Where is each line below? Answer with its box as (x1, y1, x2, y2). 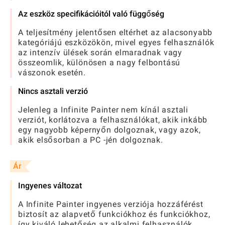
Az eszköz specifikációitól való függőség (18, 9, 164, 19)
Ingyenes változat (18, 181, 82, 191)
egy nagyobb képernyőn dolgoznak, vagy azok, (18, 125, 201, 135)
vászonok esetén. (18, 68, 86, 78)
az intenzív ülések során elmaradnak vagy (18, 48, 182, 58)
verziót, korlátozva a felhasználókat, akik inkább (18, 115, 208, 125)
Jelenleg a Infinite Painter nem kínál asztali (18, 105, 188, 115)
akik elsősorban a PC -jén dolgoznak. (18, 135, 163, 145)
